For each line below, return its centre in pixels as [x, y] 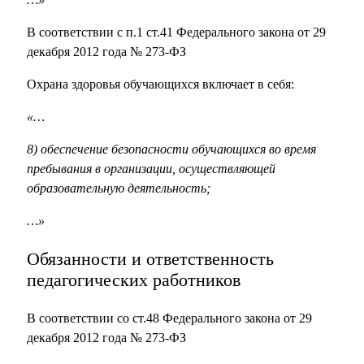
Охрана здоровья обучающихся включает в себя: [160, 84]
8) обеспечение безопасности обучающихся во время [171, 149]
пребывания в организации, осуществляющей [151, 169]
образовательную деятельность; [119, 188]
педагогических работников [134, 280]
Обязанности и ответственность [150, 259]
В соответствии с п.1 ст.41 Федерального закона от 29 [176, 32]
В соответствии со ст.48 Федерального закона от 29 [169, 318]
